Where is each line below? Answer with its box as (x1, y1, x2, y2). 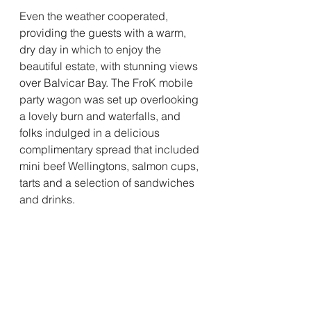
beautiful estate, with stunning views (19, 59, 201, 73)
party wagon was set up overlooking (19, 92, 201, 106)
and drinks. (19, 192, 75, 206)
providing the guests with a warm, (19, 26, 189, 40)
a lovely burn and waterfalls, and (19, 109, 183, 123)
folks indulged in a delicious (19, 126, 162, 140)
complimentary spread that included (19, 142, 202, 156)
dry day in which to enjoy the (19, 42, 164, 56)
